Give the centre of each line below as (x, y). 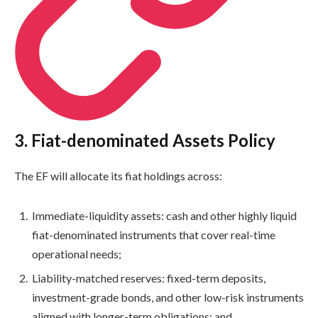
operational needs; (77, 253)
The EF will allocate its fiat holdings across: (118, 175)
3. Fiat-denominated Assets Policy (145, 140)
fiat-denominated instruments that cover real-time (154, 234)
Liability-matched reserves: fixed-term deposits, (149, 278)
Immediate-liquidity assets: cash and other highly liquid (164, 215)
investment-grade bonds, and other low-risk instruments (168, 297)
